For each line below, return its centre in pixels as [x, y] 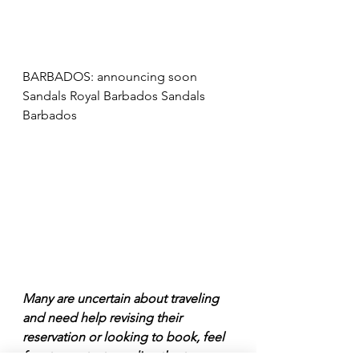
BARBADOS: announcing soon [111, 77]
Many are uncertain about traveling [122, 298]
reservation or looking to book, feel [125, 337]
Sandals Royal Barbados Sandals [115, 96]
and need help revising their [104, 317]
